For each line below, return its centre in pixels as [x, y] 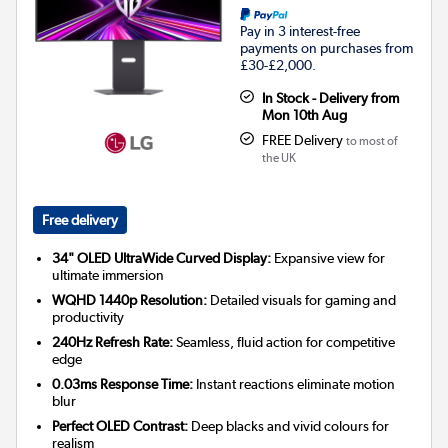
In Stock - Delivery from [330, 97]
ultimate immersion [108, 274]
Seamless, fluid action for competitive [284, 341]
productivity [88, 316]
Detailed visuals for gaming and [302, 299]
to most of [371, 140]
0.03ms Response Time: [123, 383]
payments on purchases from [326, 47]
